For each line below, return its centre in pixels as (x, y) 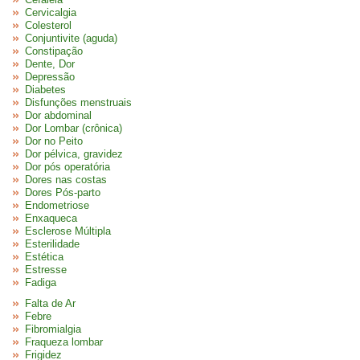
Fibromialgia (53, 329)
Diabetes (45, 90)
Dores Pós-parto (63, 192)
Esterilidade (52, 244)
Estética (44, 257)
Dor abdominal (58, 115)
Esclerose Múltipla (68, 231)
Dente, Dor (50, 64)
